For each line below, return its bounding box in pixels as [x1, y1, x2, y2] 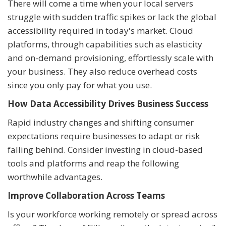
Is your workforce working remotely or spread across [8, 208, 217, 220]
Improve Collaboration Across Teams [8, 189, 165, 201]
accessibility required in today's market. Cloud [8, 24, 193, 36]
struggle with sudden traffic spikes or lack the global [8, 11, 216, 23]
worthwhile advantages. [8, 171, 102, 183]
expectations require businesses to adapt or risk [8, 130, 200, 142]
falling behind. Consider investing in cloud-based [8, 143, 203, 155]
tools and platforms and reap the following [8, 157, 179, 169]
